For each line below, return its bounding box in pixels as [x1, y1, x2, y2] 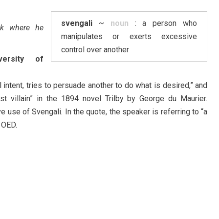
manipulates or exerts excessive [61, 32, 197, 42]
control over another [61, 45, 130, 55]
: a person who [128, 19, 197, 28]
